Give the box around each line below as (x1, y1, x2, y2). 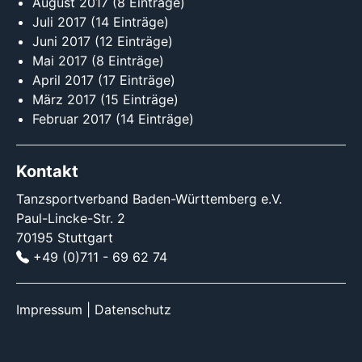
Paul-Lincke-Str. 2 (16, 210, 125, 226)
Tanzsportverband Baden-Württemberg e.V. (16, 191, 282, 207)
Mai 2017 (32, 53, 87, 69)
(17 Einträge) (94, 72, 175, 88)
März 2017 (32, 91, 96, 107)
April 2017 (32, 72, 94, 88)
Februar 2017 (32, 111, 112, 127)
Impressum (16, 301, 82, 318)
